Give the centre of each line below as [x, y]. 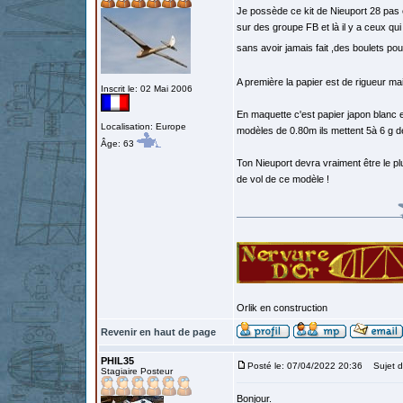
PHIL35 [117, 361]
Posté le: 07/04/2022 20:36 [305, 366]
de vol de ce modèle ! [283, 179]
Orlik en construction [282, 308]
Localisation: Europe [143, 126]
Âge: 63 [119, 143]
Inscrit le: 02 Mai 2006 [147, 89]
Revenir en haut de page [158, 332]
